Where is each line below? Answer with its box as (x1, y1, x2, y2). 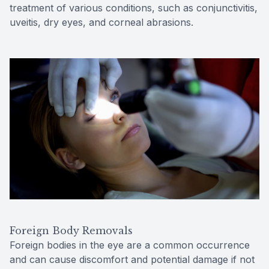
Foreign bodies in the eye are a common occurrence (10, 238, 250, 251)
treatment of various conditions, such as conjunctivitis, (10, 2, 258, 14)
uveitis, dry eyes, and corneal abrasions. (10, 16, 193, 29)
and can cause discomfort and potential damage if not (10, 253, 255, 265)
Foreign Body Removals (10, 224, 133, 237)
